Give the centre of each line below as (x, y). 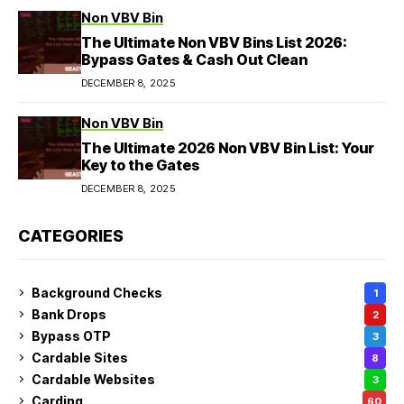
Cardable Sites (80, 358)
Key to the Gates (140, 165)
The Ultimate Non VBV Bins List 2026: (214, 42)
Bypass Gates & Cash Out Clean (194, 59)
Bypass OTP (71, 336)
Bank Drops (69, 315)
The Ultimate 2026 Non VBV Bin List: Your (228, 147)
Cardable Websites (93, 380)
